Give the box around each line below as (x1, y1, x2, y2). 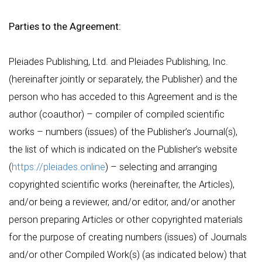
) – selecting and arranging (105, 161, 217, 173)
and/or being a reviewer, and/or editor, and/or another (9, 196, 235, 208)
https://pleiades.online (12, 161, 105, 173)
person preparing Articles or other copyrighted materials (9, 213, 243, 225)
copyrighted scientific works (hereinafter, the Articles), (9, 178, 235, 190)
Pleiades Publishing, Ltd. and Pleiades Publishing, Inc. (9, 56, 228, 67)
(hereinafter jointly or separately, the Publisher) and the (9, 73, 237, 85)
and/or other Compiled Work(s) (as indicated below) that (9, 249, 247, 260)
